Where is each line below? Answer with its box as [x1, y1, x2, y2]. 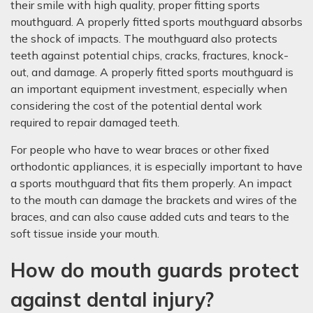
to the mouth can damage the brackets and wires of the [10, 193, 297, 207]
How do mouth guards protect [10, 258, 299, 282]
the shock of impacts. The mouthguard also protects [10, 31, 277, 45]
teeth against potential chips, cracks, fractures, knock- [10, 48, 289, 62]
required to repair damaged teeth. [10, 115, 180, 129]
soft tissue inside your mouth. [10, 226, 159, 240]
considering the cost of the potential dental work [10, 99, 262, 112]
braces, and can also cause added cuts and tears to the [10, 210, 289, 224]
